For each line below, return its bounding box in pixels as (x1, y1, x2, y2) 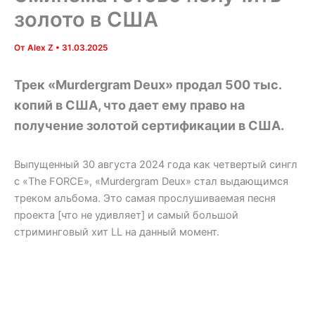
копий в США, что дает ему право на (14, 98, 245, 113)
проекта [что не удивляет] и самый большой (14, 209, 238, 222)
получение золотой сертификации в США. (14, 118, 284, 134)
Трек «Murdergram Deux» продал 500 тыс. (14, 77, 281, 93)
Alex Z (27, 43, 56, 53)
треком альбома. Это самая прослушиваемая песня (14, 192, 276, 205)
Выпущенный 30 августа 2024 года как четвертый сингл (14, 158, 297, 172)
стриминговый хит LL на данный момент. (14, 226, 219, 239)
